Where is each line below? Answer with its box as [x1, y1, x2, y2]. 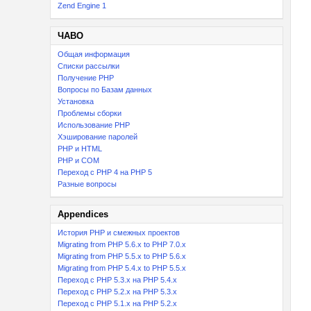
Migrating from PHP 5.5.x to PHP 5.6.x [58, 252, 186, 260]
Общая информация [58, 50, 130, 58]
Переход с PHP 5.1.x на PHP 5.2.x [58, 299, 177, 308]
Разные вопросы [58, 180, 117, 188]
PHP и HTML [58, 144, 102, 153]
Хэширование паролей [58, 133, 137, 141]
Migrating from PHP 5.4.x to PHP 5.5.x [58, 264, 186, 272]
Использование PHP [58, 121, 130, 129]
